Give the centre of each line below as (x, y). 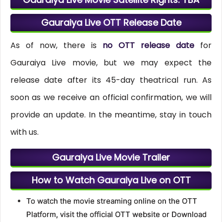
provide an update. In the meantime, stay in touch (111, 115)
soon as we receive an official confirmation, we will (111, 98)
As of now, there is (56, 46)
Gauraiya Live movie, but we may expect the (111, 63)
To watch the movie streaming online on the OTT (111, 201)
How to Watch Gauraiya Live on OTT (111, 180)
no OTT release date (152, 46)
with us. (24, 132)
